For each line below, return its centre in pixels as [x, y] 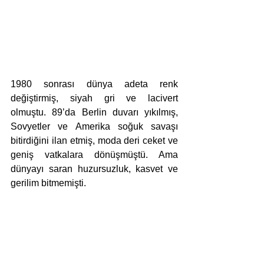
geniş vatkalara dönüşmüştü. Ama [94, 155]
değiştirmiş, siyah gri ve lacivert [94, 98]
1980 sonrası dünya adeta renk [94, 84]
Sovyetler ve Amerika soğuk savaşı [94, 127]
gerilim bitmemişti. [48, 183]
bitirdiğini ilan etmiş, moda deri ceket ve [94, 141]
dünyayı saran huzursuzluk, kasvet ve [94, 169]
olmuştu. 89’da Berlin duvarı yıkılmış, [94, 113]
